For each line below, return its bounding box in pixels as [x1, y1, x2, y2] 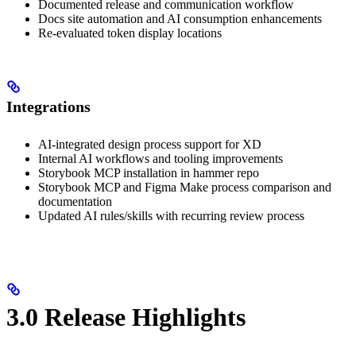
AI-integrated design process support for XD [38, 137, 261, 151]
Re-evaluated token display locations [38, 25, 222, 40]
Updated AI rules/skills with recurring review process [38, 208, 304, 222]
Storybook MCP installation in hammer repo [38, 165, 259, 180]
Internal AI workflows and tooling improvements [38, 151, 283, 165]
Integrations [6, 98, 91, 116]
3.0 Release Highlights [6, 303, 246, 332]
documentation [38, 194, 112, 208]
